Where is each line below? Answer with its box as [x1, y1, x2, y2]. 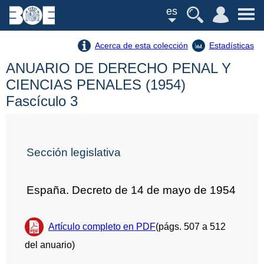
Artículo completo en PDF [48, 221, 156, 232]
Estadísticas [209, 41, 254, 50]
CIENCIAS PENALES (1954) [6, 77, 186, 93]
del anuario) [25, 239, 75, 250]
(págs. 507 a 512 [156, 221, 226, 232]
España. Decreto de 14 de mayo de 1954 [27, 183, 236, 196]
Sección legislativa [27, 146, 121, 159]
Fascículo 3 [6, 93, 78, 110]
